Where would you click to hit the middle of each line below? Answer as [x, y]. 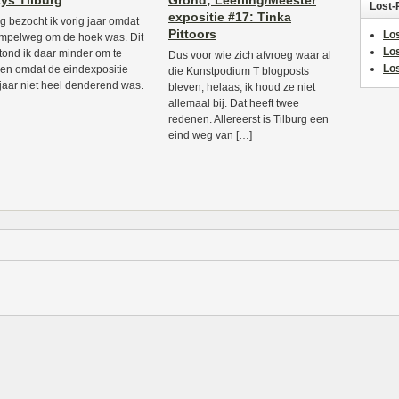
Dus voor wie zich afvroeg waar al [250, 55]
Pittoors [192, 34]
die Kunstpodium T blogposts [239, 71]
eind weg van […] [210, 135]
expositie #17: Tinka [230, 17]
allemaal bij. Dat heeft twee [234, 103]
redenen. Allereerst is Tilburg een [248, 119]
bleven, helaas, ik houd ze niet [242, 87]
